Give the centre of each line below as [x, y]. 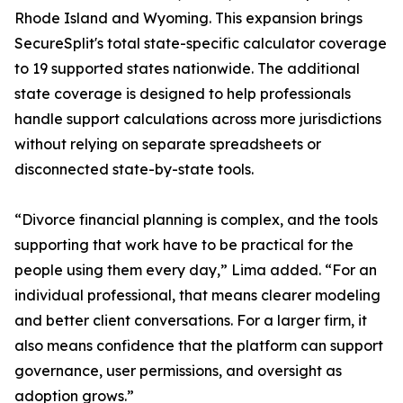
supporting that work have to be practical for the [184, 245]
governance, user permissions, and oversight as [178, 371]
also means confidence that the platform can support [199, 346]
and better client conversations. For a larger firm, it [191, 321]
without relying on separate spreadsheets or [168, 144]
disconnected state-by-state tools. [134, 170]
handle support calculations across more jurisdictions [198, 119]
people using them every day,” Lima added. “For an [196, 270]
